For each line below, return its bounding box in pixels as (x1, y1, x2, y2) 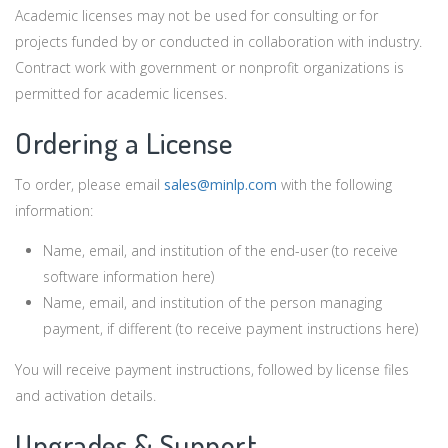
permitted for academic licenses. (15, 84, 235, 104)
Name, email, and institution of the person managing (43, 293, 383, 313)
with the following (277, 175, 392, 195)
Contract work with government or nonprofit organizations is (15, 58, 404, 78)
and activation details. (15, 385, 156, 405)
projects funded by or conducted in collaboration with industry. (15, 32, 422, 52)
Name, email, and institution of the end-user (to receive (43, 241, 399, 261)
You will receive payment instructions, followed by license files (15, 359, 409, 379)
